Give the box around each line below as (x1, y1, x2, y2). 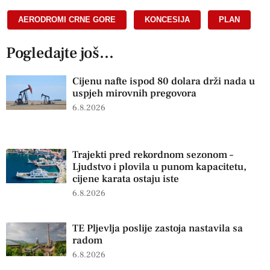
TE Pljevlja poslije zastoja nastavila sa (72, 221, 243, 235)
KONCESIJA (145, 15, 190, 25)
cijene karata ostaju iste (72, 172, 179, 186)
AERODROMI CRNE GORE (18, 15, 116, 25)
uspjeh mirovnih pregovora (72, 87, 196, 101)
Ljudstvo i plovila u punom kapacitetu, (72, 160, 246, 174)
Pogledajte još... (6, 43, 114, 64)
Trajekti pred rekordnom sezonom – (72, 148, 233, 162)
